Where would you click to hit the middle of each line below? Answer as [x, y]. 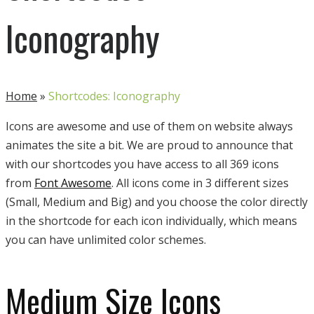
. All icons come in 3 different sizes [200, 183]
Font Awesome [73, 183]
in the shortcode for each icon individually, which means [151, 221]
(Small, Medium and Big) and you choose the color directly [157, 202]
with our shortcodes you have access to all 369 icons [142, 164]
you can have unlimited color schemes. [106, 240]
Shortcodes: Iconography [114, 96]
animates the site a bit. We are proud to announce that [149, 145]
